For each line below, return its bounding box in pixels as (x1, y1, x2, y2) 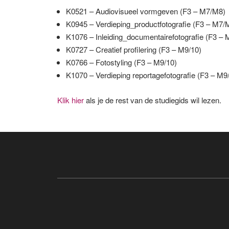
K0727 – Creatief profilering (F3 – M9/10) (66, 43, 201, 55)
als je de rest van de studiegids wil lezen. (84, 94, 221, 105)
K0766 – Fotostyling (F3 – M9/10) (66, 56, 177, 67)
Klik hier (57, 94, 84, 105)
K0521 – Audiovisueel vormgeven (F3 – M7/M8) (66, 5, 225, 16)
